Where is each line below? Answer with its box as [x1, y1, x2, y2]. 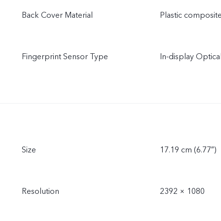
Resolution [22, 186, 59, 197]
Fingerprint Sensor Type [22, 51, 108, 62]
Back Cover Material [22, 10, 93, 21]
